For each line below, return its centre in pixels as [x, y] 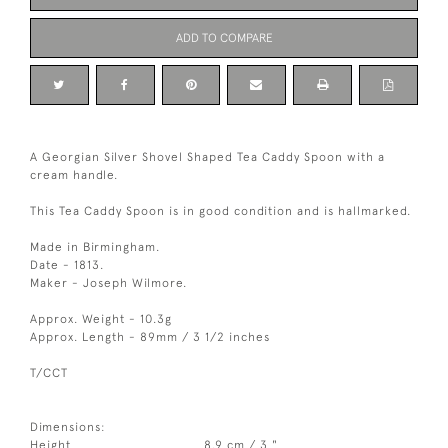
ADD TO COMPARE [224, 38]
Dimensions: [68, 427]
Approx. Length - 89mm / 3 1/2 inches [150, 337]
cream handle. [74, 175]
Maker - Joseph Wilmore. [108, 283]
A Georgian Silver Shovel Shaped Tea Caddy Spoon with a [207, 157]
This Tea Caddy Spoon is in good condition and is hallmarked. [220, 211]
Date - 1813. [67, 265]
